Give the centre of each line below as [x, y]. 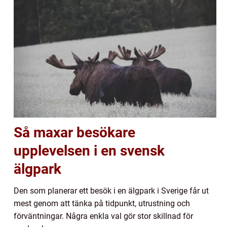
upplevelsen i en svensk [89, 151]
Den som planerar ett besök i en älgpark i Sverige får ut [111, 191]
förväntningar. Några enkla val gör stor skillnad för [103, 216]
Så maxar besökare [74, 133]
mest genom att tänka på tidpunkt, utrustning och [102, 204]
